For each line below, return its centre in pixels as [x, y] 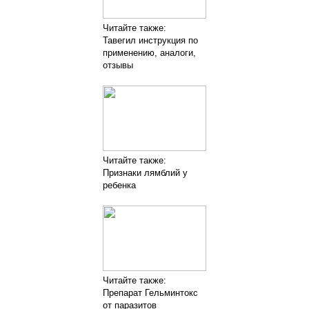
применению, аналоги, [149, 52]
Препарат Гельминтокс [150, 292]
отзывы [118, 65]
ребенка [119, 185]
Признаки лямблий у [145, 172]
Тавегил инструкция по [150, 40]
